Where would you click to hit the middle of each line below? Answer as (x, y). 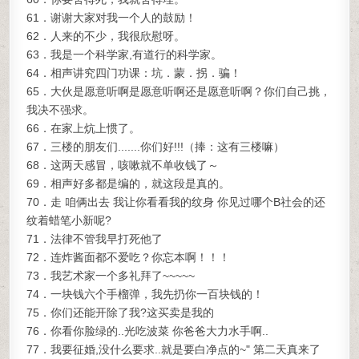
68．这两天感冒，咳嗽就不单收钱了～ (123, 165)
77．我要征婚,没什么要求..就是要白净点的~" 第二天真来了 (174, 349)
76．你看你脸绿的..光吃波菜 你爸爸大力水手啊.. (148, 331)
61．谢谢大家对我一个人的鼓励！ (112, 18)
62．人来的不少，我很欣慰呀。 (106, 36)
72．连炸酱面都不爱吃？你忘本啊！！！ (129, 257)
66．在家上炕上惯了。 (84, 128)
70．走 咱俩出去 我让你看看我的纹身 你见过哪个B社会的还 (176, 202)
